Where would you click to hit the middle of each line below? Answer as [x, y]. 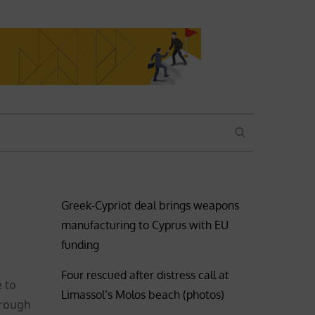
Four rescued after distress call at [146, 275]
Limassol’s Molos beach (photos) [143, 294]
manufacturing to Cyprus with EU [145, 225]
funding [81, 244]
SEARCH [250, 132]
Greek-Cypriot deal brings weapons [150, 205]
